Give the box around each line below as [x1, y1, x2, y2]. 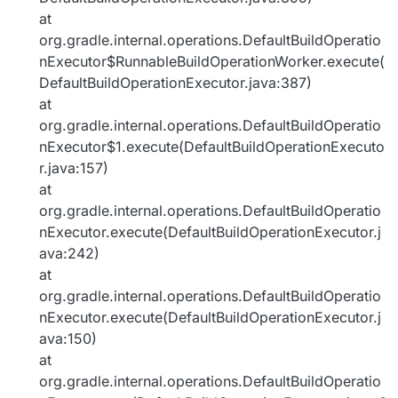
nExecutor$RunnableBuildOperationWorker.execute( [39, 52, 385, 71]
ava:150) [39, 330, 97, 348]
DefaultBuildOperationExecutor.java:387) [39, 74, 312, 92]
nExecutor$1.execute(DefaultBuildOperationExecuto [39, 138, 385, 156]
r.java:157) [39, 159, 108, 178]
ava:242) [39, 244, 99, 263]
